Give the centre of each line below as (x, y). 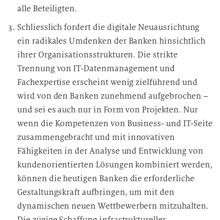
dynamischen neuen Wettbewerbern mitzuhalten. (113, 206)
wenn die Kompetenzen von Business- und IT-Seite (115, 124)
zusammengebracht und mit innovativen (96, 137)
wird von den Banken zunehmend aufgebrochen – (113, 96)
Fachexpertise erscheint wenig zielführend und (107, 82)
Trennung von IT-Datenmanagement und (96, 69)
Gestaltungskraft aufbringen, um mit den (96, 192)
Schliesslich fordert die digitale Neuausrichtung (109, 27)
